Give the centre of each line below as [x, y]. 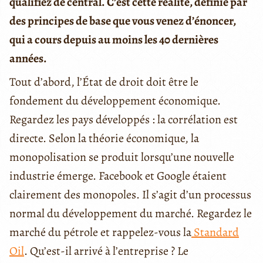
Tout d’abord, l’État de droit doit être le [104, 82]
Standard [215, 232]
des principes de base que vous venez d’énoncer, [123, 21]
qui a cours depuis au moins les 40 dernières [114, 39]
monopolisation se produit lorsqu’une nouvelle [122, 157]
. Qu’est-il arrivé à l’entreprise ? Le [106, 251]
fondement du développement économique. [115, 100]
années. [28, 58]
